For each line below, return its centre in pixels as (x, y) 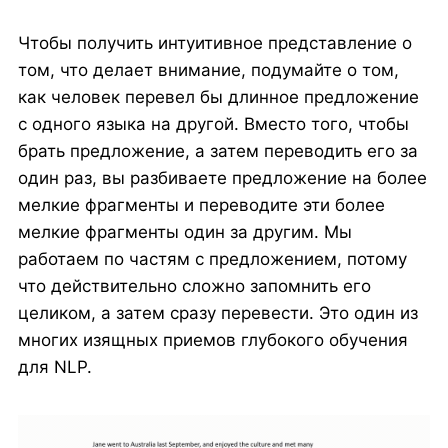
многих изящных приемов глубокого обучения (212, 340)
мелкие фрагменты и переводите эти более (201, 205)
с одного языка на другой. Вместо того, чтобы (213, 124)
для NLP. (54, 367)
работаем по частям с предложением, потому (212, 259)
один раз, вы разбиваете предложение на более (222, 178)
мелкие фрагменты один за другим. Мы (184, 232)
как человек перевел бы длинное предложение (218, 97)
